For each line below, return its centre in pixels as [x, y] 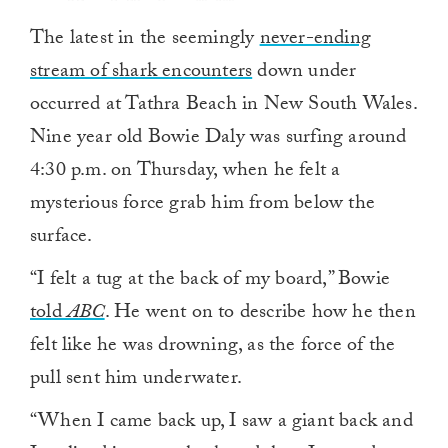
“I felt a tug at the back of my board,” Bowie [210, 281]
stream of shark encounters [141, 73]
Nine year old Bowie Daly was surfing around [218, 139]
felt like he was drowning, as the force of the [213, 347]
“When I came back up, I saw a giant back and [221, 423]
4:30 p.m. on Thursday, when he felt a [185, 172]
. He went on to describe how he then [260, 314]
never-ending [315, 40]
